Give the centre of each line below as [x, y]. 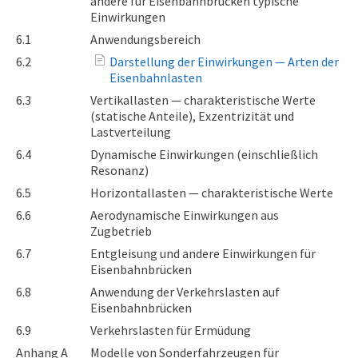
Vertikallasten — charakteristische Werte [203, 100]
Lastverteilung [131, 132]
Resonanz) [119, 170]
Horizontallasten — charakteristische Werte [212, 193]
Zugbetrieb [121, 231]
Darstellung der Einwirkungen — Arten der [224, 62]
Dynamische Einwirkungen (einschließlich [204, 154]
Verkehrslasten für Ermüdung [171, 330]
